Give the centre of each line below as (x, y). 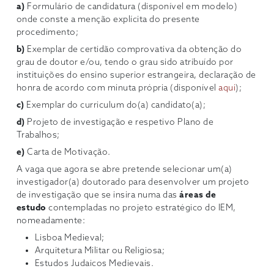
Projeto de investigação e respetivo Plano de (120, 123)
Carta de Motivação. (69, 153)
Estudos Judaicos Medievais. (95, 264)
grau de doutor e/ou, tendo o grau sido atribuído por (125, 63)
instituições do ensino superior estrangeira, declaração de (136, 76)
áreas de (198, 196)
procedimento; (47, 33)
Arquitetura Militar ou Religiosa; (100, 251)
